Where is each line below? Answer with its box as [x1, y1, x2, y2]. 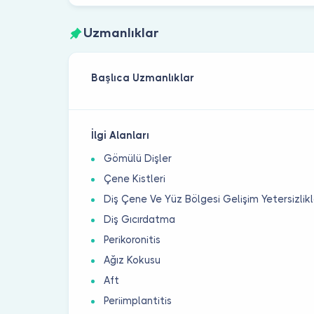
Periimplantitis [104, 294, 172, 306]
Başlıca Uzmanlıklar [91, 71, 195, 83]
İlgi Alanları [91, 129, 150, 141]
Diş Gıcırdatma [104, 213, 176, 225]
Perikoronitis [104, 233, 161, 245]
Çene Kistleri [104, 172, 166, 184]
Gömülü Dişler [104, 152, 172, 164]
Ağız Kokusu [104, 254, 161, 266]
